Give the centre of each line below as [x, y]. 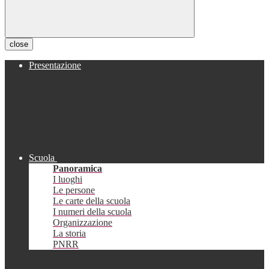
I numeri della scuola [92, 212]
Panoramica [77, 169]
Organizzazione [83, 223]
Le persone [74, 190]
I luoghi [68, 180]
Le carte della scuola [92, 201]
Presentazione [55, 65]
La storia [69, 234]
